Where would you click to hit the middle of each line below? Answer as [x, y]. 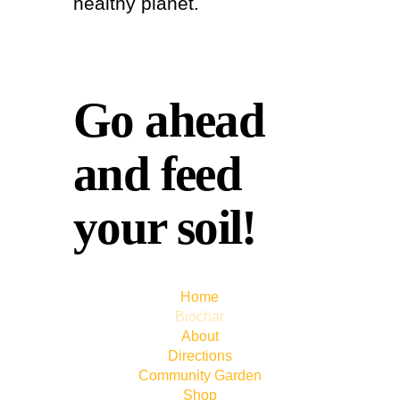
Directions [200, 355]
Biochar [200, 316]
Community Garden [200, 375]
